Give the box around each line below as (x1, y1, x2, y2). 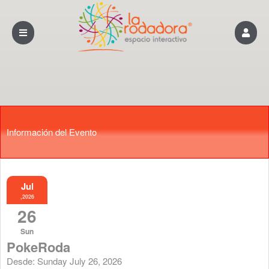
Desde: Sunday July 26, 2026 (7, 254, 122, 267)
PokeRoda (7, 237, 70, 256)
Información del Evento (7, 125, 97, 138)
